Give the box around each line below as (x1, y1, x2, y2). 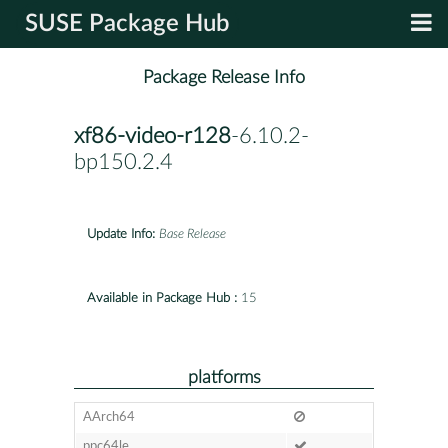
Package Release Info (143, 68, 305, 88)
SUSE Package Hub (25, 12, 230, 36)
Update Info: (87, 227, 155, 241)
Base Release (159, 227, 226, 241)
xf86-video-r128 (74, 125, 231, 148)
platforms (187, 368, 261, 386)
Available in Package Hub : (87, 291, 237, 305)
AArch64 (82, 410, 135, 424)
